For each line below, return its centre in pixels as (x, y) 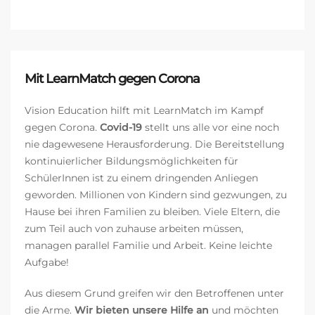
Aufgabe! (47, 263)
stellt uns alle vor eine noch (211, 128)
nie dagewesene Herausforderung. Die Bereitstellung (155, 144)
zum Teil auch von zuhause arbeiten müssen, (134, 229)
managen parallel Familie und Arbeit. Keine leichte (148, 246)
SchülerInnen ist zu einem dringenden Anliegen (141, 178)
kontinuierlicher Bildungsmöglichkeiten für (131, 161)
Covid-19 (121, 128)
